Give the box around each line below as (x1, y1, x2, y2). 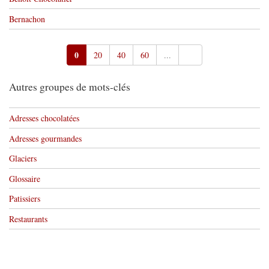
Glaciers (9, 153, 37, 165)
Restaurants (9, 213, 47, 225)
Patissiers (9, 193, 40, 205)
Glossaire (9, 172, 40, 184)
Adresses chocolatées (9, 112, 79, 124)
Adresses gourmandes (9, 132, 82, 144)
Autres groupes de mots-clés (9, 80, 130, 94)
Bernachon (9, 13, 45, 25)
